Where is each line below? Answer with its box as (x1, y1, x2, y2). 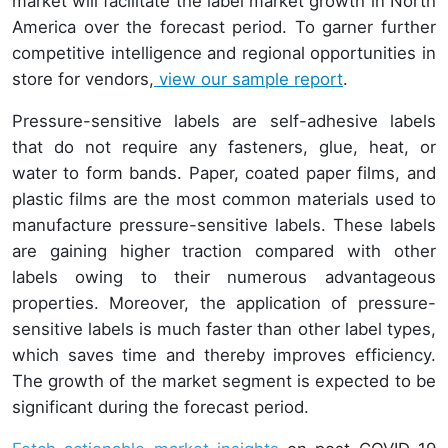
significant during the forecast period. (12, 397, 309, 418)
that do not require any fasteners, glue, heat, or (12, 137, 436, 158)
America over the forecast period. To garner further (12, 17, 436, 38)
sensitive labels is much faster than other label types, (12, 319, 436, 340)
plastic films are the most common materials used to (12, 189, 436, 210)
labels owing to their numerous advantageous (12, 267, 436, 288)
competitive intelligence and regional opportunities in (12, 43, 436, 64)
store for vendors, (12, 69, 154, 90)
